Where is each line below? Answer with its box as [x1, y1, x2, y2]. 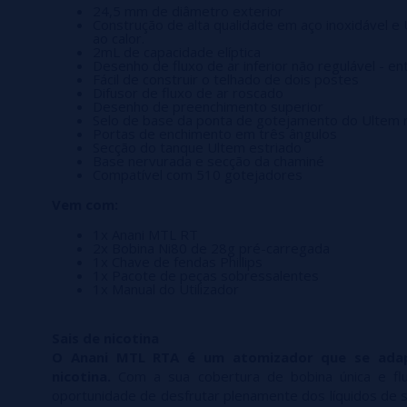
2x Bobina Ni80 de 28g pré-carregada [93, 239, 330, 258]
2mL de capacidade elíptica [93, 43, 261, 62]
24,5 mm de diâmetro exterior [93, 2, 283, 21]
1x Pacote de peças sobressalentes [93, 266, 319, 285]
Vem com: [52, 195, 118, 214]
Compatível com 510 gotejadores [93, 165, 303, 184]
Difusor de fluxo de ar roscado [93, 84, 283, 103]
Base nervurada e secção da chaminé [93, 152, 324, 171]
